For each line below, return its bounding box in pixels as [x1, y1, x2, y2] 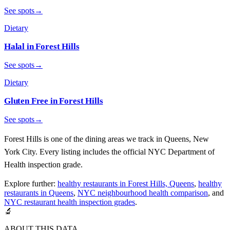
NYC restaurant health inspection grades [4, 197, 135, 206]
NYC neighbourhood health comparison [78, 188, 208, 197]
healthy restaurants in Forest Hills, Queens [57, 179, 194, 188]
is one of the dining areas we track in [42, 134, 164, 143]
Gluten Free [4, 95, 49, 106]
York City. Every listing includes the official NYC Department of [4, 147, 215, 156]
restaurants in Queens [4, 188, 73, 197]
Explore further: [4, 179, 55, 188]
